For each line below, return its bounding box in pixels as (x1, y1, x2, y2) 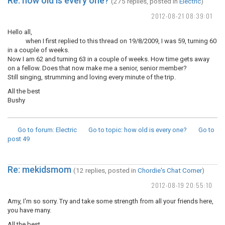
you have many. (8, 206, 51, 214)
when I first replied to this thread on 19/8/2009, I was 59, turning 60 (8, 37, 216, 45)
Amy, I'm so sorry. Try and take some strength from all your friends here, (8, 197, 213, 205)
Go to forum (18, 126, 53, 134)
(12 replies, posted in (73, 166, 138, 174)
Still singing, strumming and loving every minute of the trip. (8, 73, 176, 81)
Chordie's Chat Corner (138, 166, 202, 174)
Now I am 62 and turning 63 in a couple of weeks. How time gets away (8, 55, 209, 63)
